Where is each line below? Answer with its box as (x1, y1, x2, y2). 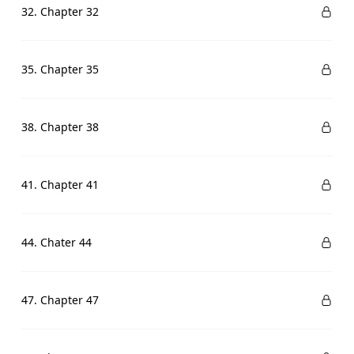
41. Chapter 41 (21, 177, 99, 192)
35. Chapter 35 (21, 62, 99, 77)
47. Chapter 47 (21, 292, 99, 307)
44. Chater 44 (21, 235, 92, 250)
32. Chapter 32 (21, 4, 99, 19)
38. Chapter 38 (21, 119, 99, 134)
